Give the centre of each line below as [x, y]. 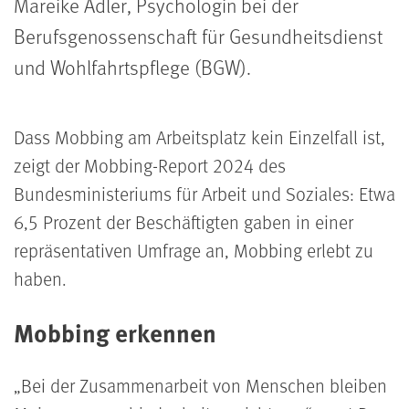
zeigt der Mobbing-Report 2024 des [150, 165]
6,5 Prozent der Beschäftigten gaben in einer [184, 222]
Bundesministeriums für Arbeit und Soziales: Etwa [204, 194]
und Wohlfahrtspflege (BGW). [135, 67]
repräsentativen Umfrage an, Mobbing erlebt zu [194, 250]
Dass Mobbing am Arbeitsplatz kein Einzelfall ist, [199, 137]
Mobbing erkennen [118, 332]
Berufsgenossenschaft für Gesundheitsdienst [198, 36]
